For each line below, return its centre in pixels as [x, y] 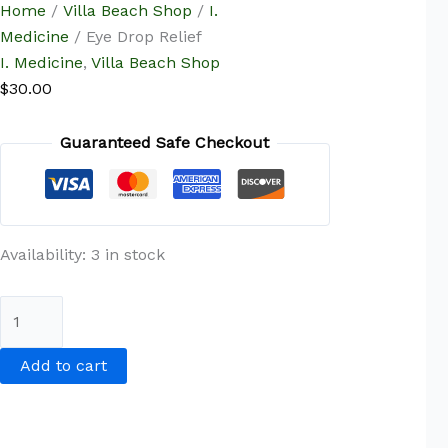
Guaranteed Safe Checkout [165, 142]
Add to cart [63, 365]
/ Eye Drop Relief [135, 36]
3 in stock [127, 254]
